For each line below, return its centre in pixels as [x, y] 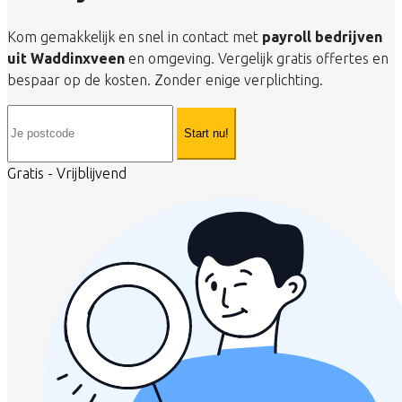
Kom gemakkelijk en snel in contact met [135, 36]
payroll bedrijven [322, 36]
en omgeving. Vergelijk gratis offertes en [257, 58]
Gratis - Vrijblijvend [67, 173]
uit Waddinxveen [66, 58]
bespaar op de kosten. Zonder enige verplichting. [165, 79]
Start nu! [206, 134]
